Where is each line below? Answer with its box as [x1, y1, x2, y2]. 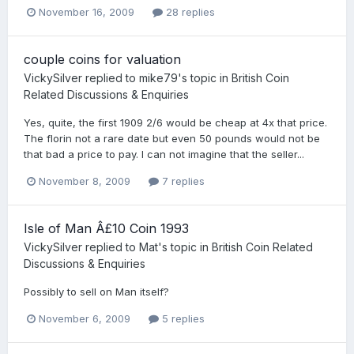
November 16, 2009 [39, 5, 134, 18]
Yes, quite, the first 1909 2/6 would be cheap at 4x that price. [24, 115, 327, 129]
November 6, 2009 [39, 312, 130, 326]
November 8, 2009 [39, 174, 130, 187]
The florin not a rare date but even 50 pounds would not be [24, 131, 320, 145]
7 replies [159, 174, 205, 187]
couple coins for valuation [24, 51, 181, 67]
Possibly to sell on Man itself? [24, 284, 169, 298]
